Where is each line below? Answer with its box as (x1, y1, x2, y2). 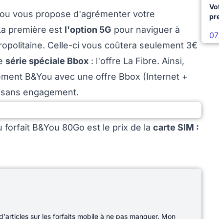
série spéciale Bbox (5, 56, 88, 66)
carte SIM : (153, 122, 199, 133)
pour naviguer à (111, 24, 180, 35)
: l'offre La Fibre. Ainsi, (88, 56, 184, 66)
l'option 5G (65, 24, 111, 35)
